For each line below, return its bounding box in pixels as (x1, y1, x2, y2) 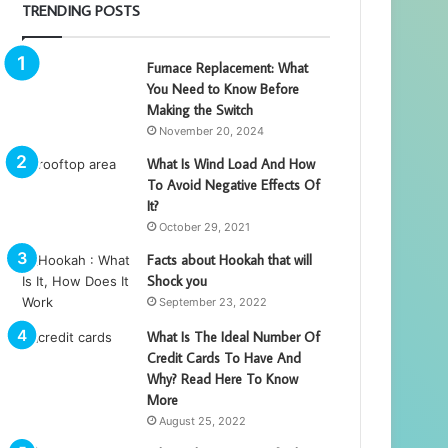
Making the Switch (147, 100, 254, 119)
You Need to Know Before (147, 79, 300, 98)
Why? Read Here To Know (147, 369, 299, 388)
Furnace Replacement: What (147, 58, 309, 77)
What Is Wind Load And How (147, 154, 316, 173)
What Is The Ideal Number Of (147, 327, 321, 346)
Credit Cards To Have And (147, 348, 302, 367)
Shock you (147, 271, 208, 290)
